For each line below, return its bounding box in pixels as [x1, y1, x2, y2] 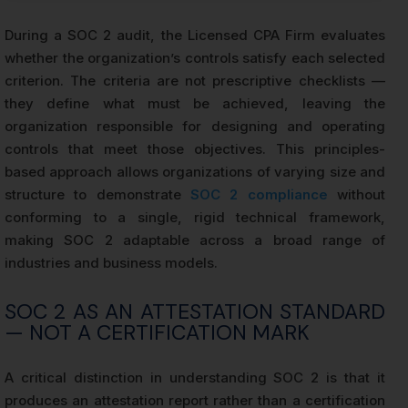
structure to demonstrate [5, 186, 190, 204]
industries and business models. [5, 254, 218, 272]
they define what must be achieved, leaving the [5, 95, 385, 113]
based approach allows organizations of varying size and [5, 163, 385, 181]
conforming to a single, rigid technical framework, [5, 209, 385, 227]
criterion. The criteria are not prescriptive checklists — [5, 72, 385, 90]
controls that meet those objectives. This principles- [5, 140, 385, 158]
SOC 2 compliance [190, 186, 328, 204]
